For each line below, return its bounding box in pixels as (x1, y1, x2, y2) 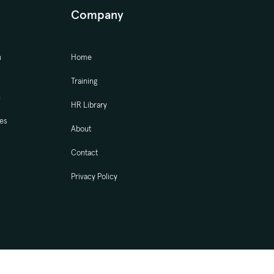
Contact (70, 147, 98, 158)
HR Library (70, 99, 107, 110)
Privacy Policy (70, 171, 117, 182)
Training (70, 75, 97, 86)
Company (70, 6, 124, 23)
